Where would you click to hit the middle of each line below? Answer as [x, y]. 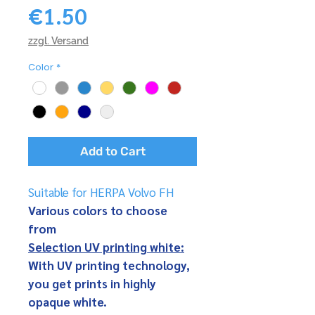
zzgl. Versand [58, 41]
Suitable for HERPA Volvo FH [101, 192]
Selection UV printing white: [106, 246]
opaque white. [67, 301]
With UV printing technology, [109, 265]
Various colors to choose [98, 210]
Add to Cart [112, 151]
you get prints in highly [92, 283]
